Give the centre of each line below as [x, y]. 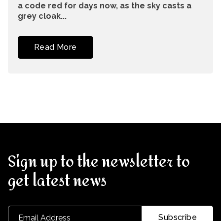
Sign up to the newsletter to [99, 162]
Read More [55, 47]
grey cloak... [42, 16]
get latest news [57, 181]
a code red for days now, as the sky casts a [105, 6]
